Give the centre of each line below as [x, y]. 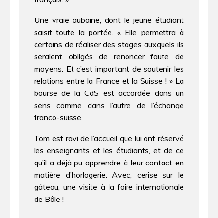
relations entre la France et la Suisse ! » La [109, 81]
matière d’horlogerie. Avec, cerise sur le [109, 174]
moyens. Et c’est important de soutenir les [109, 69]
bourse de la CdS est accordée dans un [109, 93]
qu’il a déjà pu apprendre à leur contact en [109, 162]
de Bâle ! [49, 199]
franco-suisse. [58, 118]
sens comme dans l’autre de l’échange [109, 105]
